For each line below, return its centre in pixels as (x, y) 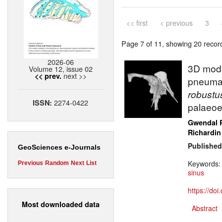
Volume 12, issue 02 (61, 69)
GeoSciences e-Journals (59, 147)
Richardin (204, 133)
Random (57, 163)
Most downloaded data (61, 204)
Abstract (205, 208)
